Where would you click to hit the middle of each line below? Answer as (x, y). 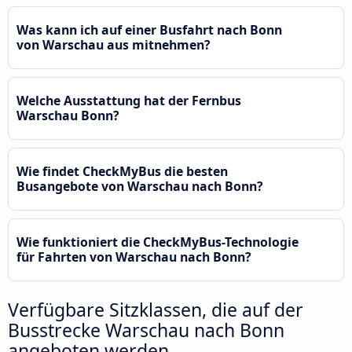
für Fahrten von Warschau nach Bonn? (134, 257)
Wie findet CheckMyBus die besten (122, 171)
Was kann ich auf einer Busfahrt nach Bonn (149, 29)
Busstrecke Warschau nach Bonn (146, 330)
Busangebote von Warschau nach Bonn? (140, 186)
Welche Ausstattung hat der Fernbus (129, 100)
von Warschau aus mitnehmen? (114, 44)
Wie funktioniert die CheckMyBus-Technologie (158, 242)
